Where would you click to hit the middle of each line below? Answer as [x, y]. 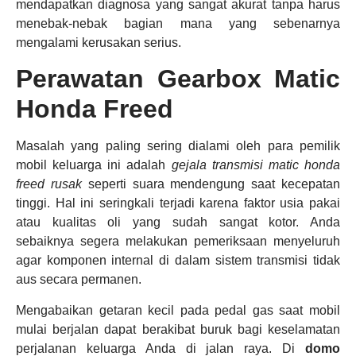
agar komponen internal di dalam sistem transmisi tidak [178, 261]
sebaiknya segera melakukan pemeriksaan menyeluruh [178, 242]
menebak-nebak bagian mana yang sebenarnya [178, 23]
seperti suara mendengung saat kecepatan [211, 184]
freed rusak [49, 184]
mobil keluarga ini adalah [94, 165]
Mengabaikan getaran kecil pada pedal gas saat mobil [178, 310]
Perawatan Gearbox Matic [178, 79]
